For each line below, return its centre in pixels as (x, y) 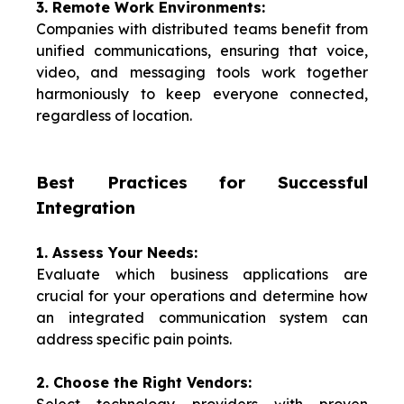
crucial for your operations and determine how (202, 296)
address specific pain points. (134, 340)
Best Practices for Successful (202, 183)
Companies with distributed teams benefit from (202, 29)
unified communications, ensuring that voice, (202, 51)
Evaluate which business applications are (202, 275)
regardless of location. (114, 116)
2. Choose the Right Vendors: (144, 383)
